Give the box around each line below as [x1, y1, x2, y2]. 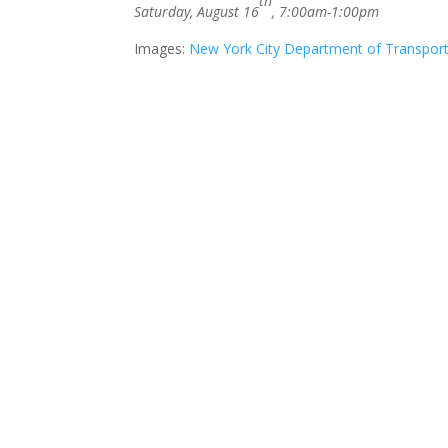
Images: [134, 39, 190, 59]
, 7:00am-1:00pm [272, 2, 380, 22]
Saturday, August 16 [134, 2, 260, 22]
